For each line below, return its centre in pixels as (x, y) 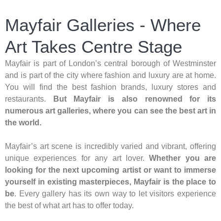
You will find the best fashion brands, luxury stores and (110, 87)
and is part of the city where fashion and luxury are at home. (110, 75)
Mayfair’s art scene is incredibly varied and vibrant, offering (110, 147)
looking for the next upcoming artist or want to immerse (110, 170)
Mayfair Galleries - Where (103, 25)
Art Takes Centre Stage (93, 47)
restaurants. (29, 99)
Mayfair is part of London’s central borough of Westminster (110, 64)
